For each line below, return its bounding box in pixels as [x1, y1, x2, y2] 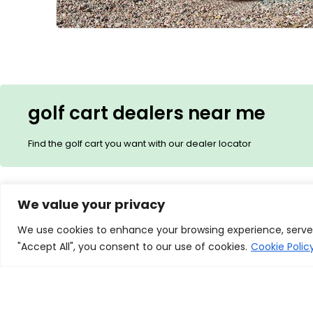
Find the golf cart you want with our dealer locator [28, 136, 252, 150]
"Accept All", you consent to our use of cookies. [17, 239, 247, 254]
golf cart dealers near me [28, 100, 265, 126]
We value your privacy [17, 195, 165, 213]
